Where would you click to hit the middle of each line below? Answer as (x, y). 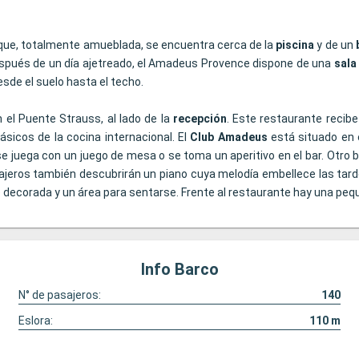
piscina (295, 45)
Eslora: (35, 321)
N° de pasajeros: (59, 295)
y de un (335, 45)
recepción (200, 119)
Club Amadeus (229, 137)
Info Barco (179, 270)
